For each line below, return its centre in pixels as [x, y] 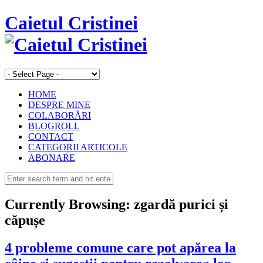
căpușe [25, 220]
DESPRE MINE [59, 104]
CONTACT [51, 136]
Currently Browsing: [68, 204]
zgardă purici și [179, 204]
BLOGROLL [54, 126]
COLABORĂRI [60, 115]
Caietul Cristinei [71, 23]
